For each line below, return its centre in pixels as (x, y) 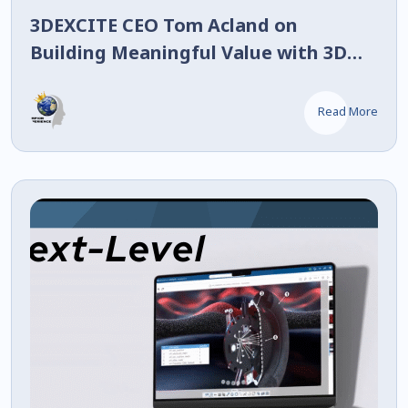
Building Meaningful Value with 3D (189, 52)
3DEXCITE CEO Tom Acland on (164, 25)
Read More (347, 111)
